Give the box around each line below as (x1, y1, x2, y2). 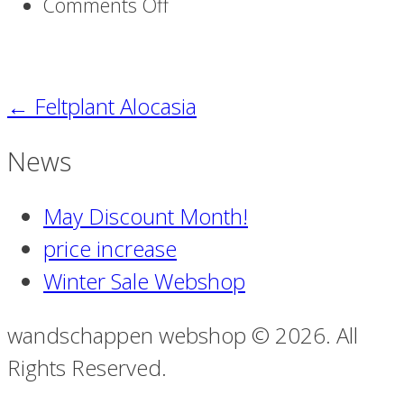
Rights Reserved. (7, 352, 167, 382)
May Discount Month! (43, 200, 248, 231)
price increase (43, 233, 177, 263)
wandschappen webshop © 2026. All (7, 319, 358, 350)
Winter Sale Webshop (43, 265, 245, 296)
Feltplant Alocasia (29, 91, 197, 122)
